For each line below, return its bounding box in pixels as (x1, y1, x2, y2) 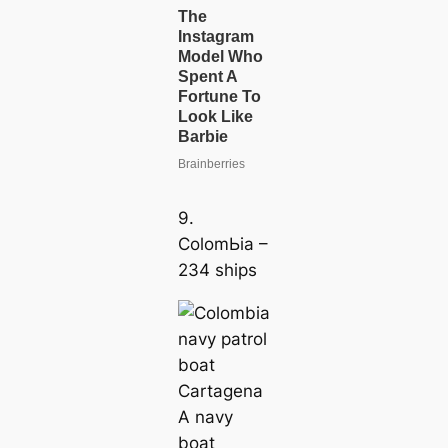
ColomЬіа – (177, 234, 268, 255)
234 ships (177, 260, 257, 281)
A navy (177, 406, 233, 427)
